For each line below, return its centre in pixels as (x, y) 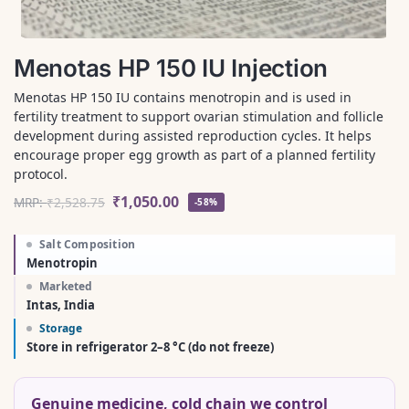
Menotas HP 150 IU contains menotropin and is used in (183, 98)
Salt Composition (88, 245)
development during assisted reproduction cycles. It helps (193, 136)
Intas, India (61, 305)
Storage (61, 329)
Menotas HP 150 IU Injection (171, 68)
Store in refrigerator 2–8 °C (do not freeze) (150, 347)
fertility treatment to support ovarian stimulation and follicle (199, 117)
